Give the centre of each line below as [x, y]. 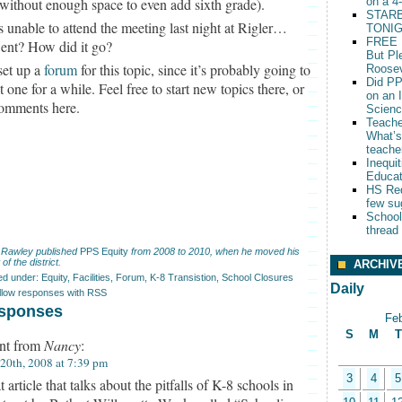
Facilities [92, 277]
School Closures [258, 277]
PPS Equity [104, 251]
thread [382, 230]
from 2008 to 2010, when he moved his [214, 251]
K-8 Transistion [183, 277]
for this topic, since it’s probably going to [194, 70]
